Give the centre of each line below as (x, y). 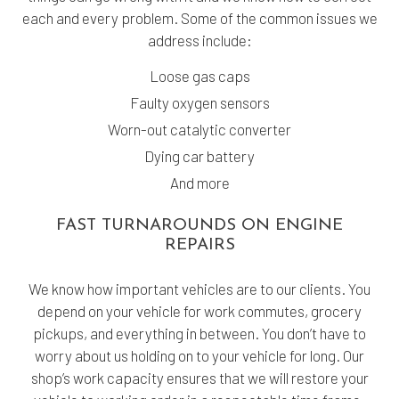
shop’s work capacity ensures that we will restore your (199, 377)
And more (199, 182)
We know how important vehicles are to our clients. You (199, 288)
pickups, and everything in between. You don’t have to (199, 333)
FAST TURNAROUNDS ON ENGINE (199, 225)
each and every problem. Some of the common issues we (199, 17)
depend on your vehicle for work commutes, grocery (199, 310)
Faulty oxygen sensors (199, 102)
